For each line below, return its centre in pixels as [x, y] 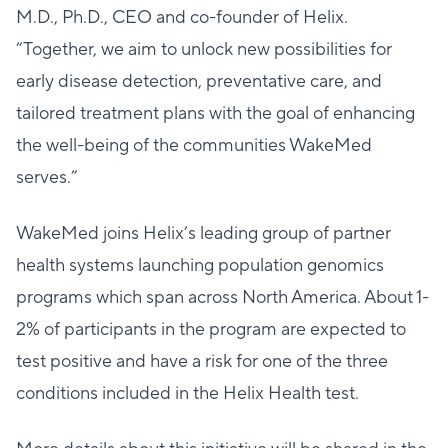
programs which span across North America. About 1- [222, 297]
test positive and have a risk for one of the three [202, 361]
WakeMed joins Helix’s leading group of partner [203, 233]
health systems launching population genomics [200, 265]
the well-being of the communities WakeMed [194, 145]
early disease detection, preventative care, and [199, 81]
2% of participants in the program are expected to [211, 329]
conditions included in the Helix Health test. [187, 393]
